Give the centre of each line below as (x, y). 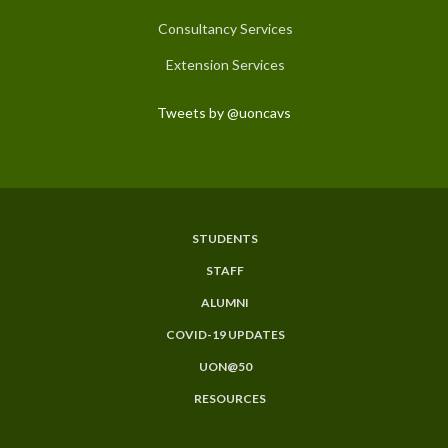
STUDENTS (225, 238)
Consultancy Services (225, 28)
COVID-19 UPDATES (225, 334)
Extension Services (225, 64)
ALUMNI (225, 302)
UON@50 (225, 366)
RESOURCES (230, 398)
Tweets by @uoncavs (224, 112)
